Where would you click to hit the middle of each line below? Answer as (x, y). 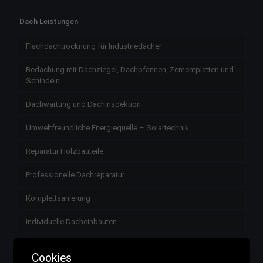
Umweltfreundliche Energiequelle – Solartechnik (107, 128)
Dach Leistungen (49, 21)
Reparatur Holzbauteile (65, 151)
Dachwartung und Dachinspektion (83, 104)
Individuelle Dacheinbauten (71, 222)
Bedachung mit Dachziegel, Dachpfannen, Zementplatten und (130, 70)
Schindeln (43, 81)
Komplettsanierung (58, 198)
